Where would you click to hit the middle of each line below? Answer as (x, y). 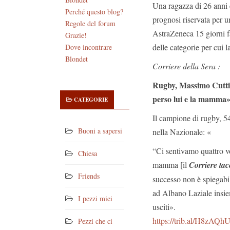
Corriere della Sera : (186, 66)
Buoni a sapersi (100, 131)
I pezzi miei (95, 199)
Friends (89, 176)
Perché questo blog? (94, 12)
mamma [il (171, 165)
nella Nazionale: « (182, 132)
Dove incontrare (89, 47)
